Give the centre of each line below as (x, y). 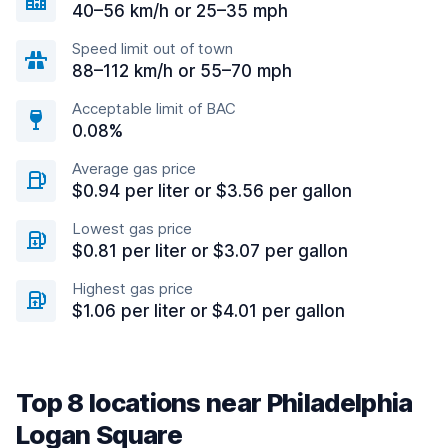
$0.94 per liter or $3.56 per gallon (212, 191)
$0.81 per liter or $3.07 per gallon (210, 251)
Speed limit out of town (152, 48)
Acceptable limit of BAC (154, 108)
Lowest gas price (132, 228)
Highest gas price (132, 288)
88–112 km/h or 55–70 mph (182, 71)
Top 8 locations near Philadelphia (214, 402)
